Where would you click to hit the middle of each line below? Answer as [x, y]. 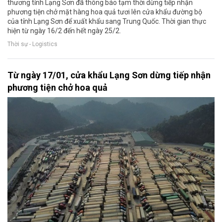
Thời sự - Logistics [32, 44]
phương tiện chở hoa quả [57, 87]
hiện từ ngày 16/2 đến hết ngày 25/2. [64, 30]
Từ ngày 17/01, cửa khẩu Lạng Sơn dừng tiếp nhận [109, 75]
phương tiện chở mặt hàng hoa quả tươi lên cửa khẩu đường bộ [105, 12]
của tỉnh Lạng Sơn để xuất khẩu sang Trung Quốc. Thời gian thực [107, 21]
